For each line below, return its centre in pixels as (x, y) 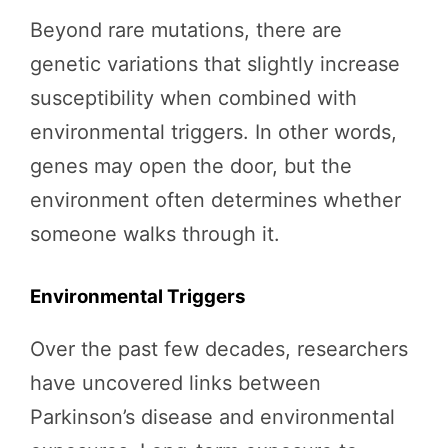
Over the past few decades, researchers (219, 349)
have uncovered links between (175, 383)
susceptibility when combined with (193, 98)
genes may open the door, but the (191, 166)
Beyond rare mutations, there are (186, 30)
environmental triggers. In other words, (213, 132)
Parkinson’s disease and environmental (212, 417)
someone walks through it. (155, 234)
